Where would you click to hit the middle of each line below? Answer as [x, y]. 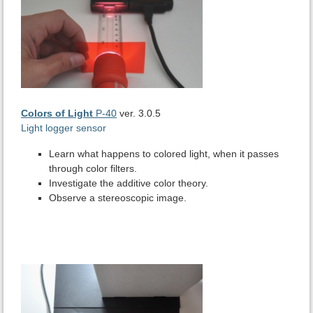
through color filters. [93, 169]
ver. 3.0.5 [139, 114]
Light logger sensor [64, 128]
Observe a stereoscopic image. [118, 198]
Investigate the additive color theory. [129, 183]
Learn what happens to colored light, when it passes [164, 154]
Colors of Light [57, 114]
